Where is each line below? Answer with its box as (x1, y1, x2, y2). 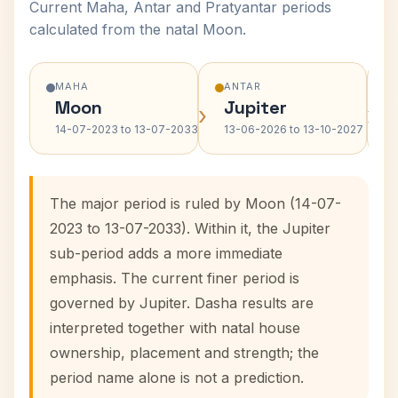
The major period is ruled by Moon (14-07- (50, 195, 341, 212)
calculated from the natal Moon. (29, 20, 246, 38)
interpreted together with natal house (50, 319, 300, 337)
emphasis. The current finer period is (50, 269, 299, 287)
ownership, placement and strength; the (50, 344, 319, 362)
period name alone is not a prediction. (50, 369, 304, 386)
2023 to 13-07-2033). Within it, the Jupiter (50, 219, 330, 237)
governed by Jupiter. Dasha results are (50, 294, 314, 312)
